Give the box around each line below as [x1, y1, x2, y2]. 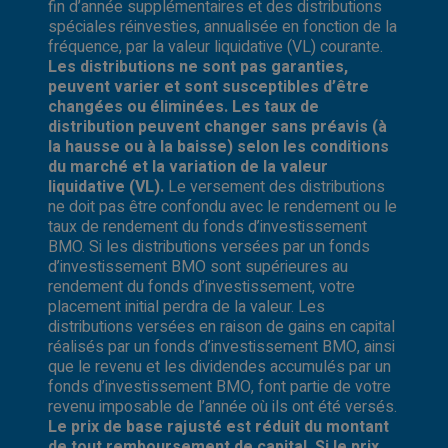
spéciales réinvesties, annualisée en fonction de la [48, 14, 397, 39]
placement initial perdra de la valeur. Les [48, 294, 325, 319]
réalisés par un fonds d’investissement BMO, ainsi [48, 334, 395, 359]
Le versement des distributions [168, 174, 385, 199]
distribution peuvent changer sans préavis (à [48, 114, 387, 139]
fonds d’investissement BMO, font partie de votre [48, 374, 391, 399]
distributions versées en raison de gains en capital [48, 314, 395, 339]
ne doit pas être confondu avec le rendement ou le [48, 194, 397, 219]
